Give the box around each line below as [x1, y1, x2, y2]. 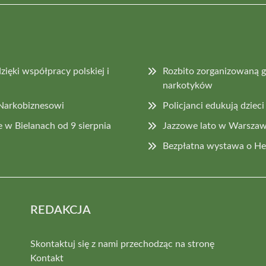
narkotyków [163, 80, 213, 90]
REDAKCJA [30, 204, 91, 216]
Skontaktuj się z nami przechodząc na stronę [30, 239, 214, 249]
